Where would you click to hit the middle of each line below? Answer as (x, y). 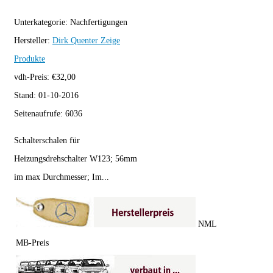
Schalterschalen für (47, 141)
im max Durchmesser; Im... (62, 177)
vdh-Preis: (33, 77)
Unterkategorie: (42, 23)
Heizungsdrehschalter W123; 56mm (76, 159)
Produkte (30, 59)
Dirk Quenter (75, 41)
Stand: (26, 96)
